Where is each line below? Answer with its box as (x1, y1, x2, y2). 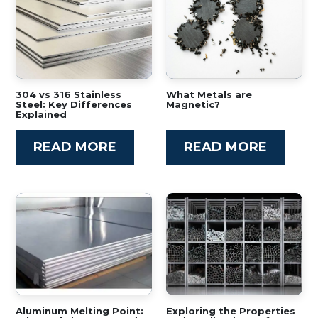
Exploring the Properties (166, 305, 295, 317)
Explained (16, 109, 67, 120)
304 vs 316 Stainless (16, 89, 121, 100)
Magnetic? (166, 99, 220, 110)
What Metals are (166, 89, 252, 100)
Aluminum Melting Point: (16, 305, 143, 317)
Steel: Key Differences (16, 99, 132, 110)
